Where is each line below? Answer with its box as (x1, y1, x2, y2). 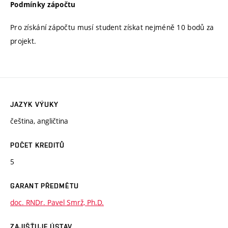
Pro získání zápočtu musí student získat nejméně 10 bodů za (10, 22, 214, 33)
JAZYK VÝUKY (10, 100, 59, 108)
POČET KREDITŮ (10, 140, 65, 149)
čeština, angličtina (10, 116, 68, 126)
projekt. (10, 36, 37, 46)
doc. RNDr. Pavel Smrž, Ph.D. (10, 197, 104, 207)
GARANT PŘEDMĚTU (10, 181, 79, 190)
